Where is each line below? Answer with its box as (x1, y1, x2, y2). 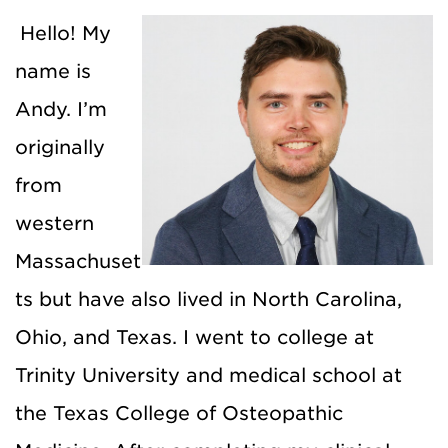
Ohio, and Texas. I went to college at (15, 325, 374, 349)
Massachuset (15, 249, 141, 273)
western (15, 211, 94, 235)
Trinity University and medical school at (15, 363, 402, 387)
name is (15, 59, 91, 83)
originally (15, 135, 105, 159)
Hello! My (20, 21, 111, 45)
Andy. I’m (15, 97, 107, 121)
